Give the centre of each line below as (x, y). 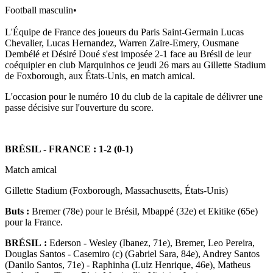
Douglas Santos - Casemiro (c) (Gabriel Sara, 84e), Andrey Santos (132, 253)
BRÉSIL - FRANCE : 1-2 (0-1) (69, 149)
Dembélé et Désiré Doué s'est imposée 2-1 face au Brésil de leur (128, 54)
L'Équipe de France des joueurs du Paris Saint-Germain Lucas (124, 32)
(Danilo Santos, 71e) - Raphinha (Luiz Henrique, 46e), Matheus (128, 264)
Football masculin (39, 10)
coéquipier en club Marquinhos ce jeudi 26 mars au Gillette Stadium (135, 65)
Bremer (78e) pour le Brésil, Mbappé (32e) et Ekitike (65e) (144, 211)
